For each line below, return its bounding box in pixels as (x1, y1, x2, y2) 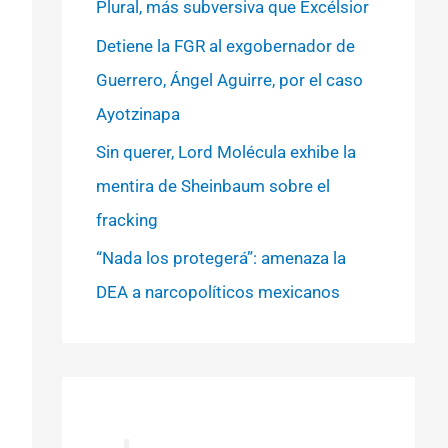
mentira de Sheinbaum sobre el (95, 175, 330, 196)
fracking (95, 209, 158, 230)
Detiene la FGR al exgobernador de (95, 35, 355, 56)
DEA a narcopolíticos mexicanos (95, 282, 340, 302)
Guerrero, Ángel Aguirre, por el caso (95, 69, 363, 90)
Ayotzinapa (95, 103, 180, 124)
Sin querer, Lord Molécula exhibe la (95, 141, 356, 162)
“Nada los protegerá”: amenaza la (95, 248, 346, 268)
